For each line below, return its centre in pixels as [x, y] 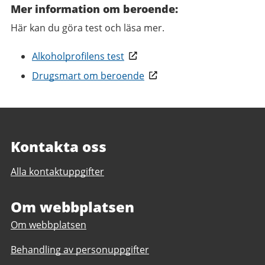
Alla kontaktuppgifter [57, 172]
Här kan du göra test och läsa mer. [88, 28]
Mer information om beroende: [94, 9]
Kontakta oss [59, 146]
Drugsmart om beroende [88, 76]
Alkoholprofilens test [78, 56]
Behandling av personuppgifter [80, 250]
